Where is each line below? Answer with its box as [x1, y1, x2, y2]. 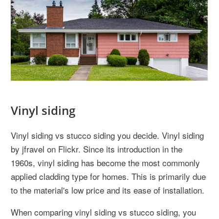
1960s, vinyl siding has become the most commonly [11, 156, 200, 169]
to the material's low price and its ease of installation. [11, 183, 204, 196]
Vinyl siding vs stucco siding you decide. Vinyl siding [11, 129, 204, 141]
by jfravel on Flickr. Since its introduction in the [11, 142, 182, 155]
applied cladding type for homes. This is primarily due [11, 170, 206, 182]
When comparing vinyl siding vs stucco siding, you [11, 205, 196, 218]
